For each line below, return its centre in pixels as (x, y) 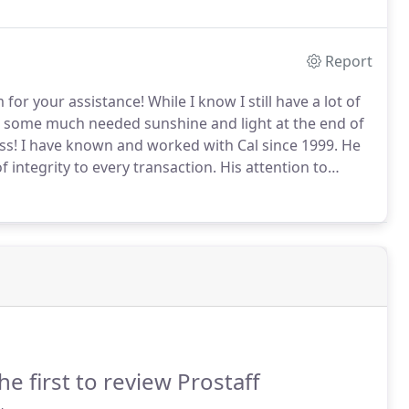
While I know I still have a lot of (252, 101)
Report (349, 61)
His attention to (272, 167)
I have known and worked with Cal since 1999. (178, 145)
